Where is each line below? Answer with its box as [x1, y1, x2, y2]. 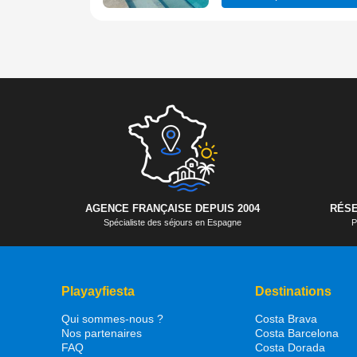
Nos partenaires [61, 326, 142, 339]
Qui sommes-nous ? [61, 312, 163, 325]
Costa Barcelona [254, 326, 339, 339]
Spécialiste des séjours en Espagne [104, 217, 242, 227]
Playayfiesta [61, 284, 135, 298]
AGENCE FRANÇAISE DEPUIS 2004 [85, 202, 261, 214]
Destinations [254, 284, 331, 298]
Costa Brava [254, 312, 317, 325]
